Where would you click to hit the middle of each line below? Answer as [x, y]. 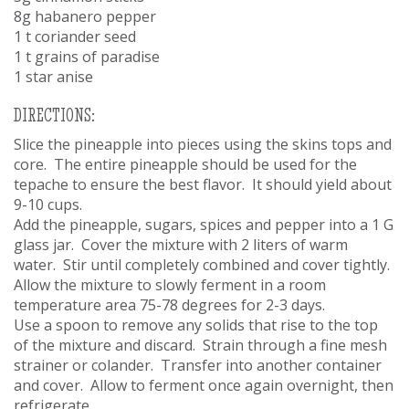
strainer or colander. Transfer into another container [198, 365]
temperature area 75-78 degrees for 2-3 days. [169, 304]
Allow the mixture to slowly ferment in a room [170, 284]
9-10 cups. [48, 204]
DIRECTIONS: [54, 114]
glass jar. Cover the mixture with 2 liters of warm [181, 244]
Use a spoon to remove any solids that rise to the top [196, 325]
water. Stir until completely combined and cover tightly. [204, 264]
